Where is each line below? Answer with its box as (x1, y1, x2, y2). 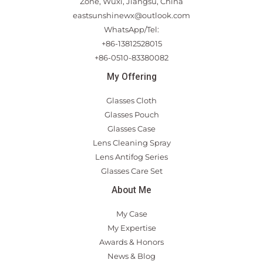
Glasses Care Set (100, 166, 163, 176)
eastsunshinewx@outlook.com (73, 10, 190, 20)
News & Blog (107, 251, 156, 261)
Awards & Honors (99, 237, 164, 247)
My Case (116, 208, 147, 218)
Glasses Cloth (106, 95, 157, 105)
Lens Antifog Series (95, 151, 168, 161)
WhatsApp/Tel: (104, 24, 159, 34)
